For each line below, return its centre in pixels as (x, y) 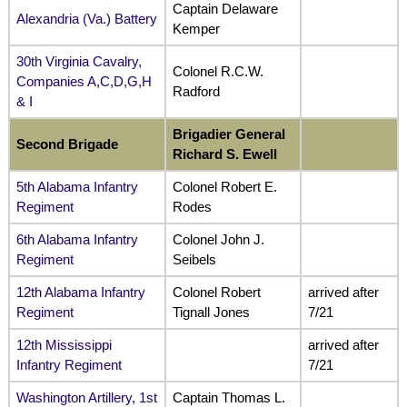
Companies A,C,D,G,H (84, 82)
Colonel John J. (218, 240)
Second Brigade (67, 144)
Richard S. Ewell (226, 154)
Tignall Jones (211, 313)
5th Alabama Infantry (77, 187)
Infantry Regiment (69, 365)
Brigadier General (228, 134)
